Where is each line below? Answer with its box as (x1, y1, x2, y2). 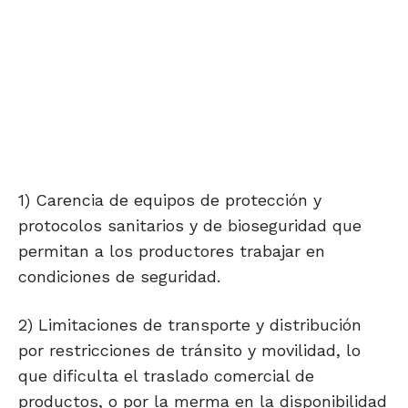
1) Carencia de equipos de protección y (18, 190, 321, 210)
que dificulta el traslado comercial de (18, 366, 314, 386)
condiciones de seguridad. (18, 267, 220, 287)
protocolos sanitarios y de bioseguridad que (18, 216, 362, 236)
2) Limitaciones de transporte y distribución (18, 315, 362, 335)
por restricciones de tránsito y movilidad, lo (18, 341, 361, 361)
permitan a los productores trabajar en (18, 241, 325, 261)
